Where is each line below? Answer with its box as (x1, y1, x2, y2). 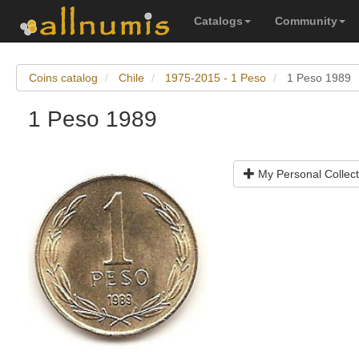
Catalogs (194, 14, 243, 27)
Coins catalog (29, 71, 98, 84)
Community (275, 14, 337, 27)
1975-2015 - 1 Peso (165, 71, 266, 84)
